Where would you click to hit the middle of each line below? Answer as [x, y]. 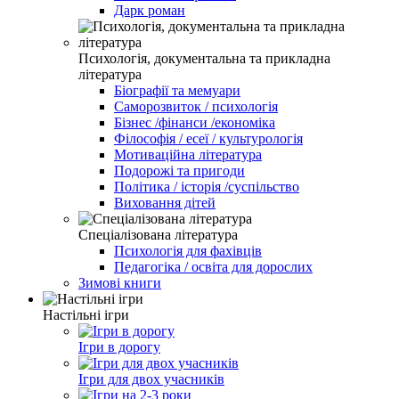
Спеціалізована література [158, 234]
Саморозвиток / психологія [196, 106]
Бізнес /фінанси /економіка [195, 122]
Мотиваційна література [188, 154]
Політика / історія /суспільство [207, 186]
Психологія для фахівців [188, 250]
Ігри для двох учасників [151, 379]
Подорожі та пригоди [179, 170]
